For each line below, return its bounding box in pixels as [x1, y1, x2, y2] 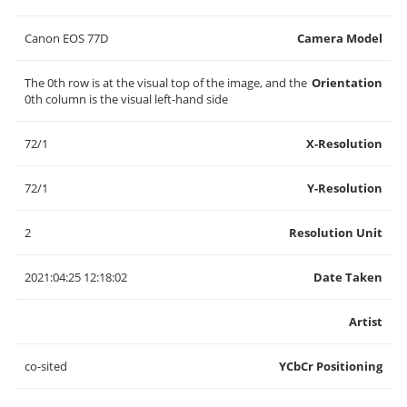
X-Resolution [306, 135, 382, 152]
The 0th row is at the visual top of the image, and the [25, 74, 307, 91]
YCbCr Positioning [279, 358, 382, 374]
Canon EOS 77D [25, 30, 108, 46]
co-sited [25, 358, 67, 374]
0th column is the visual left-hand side [25, 91, 228, 107]
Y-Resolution [307, 180, 382, 196]
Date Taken [313, 269, 382, 285]
